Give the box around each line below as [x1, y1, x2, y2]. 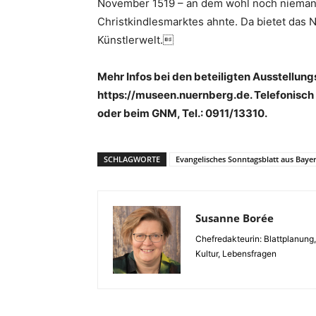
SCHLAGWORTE [104, 154, 160, 164]
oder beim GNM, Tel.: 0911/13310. [97, 107, 267, 120]
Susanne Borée [195, 211, 274, 225]
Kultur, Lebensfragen [195, 248, 276, 259]
